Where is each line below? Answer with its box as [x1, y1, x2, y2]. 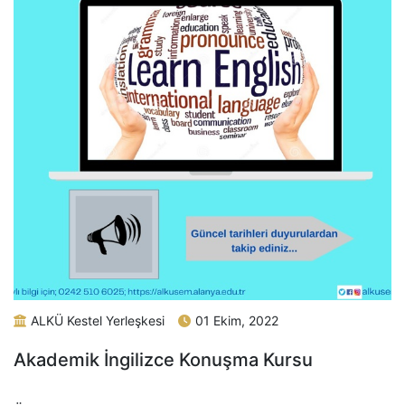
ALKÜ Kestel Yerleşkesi [31, 313, 165, 329]
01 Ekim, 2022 [195, 313, 278, 329]
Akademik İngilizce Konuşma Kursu [14, 349, 313, 372]
